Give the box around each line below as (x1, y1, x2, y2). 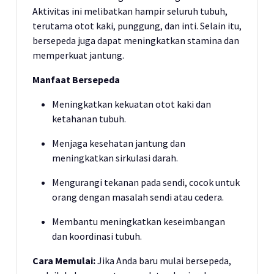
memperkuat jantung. (32, 49, 124, 61)
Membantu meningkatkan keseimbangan (52, 215, 225, 228)
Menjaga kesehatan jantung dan (52, 137, 185, 149)
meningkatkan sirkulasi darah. (52, 152, 178, 164)
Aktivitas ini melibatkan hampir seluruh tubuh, (32, 5, 228, 17)
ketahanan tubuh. (52, 113, 126, 125)
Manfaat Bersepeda (32, 73, 120, 86)
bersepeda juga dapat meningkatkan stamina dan (32, 34, 239, 46)
